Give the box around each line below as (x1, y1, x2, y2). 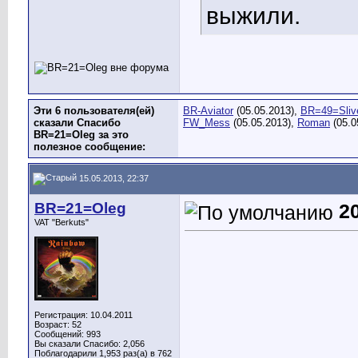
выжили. (206, 2, 300, 30)
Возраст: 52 (34, 320, 82, 329)
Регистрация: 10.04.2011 (34, 310, 133, 320)
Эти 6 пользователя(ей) (34, 105, 154, 117)
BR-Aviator (183, 105, 233, 117)
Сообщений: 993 (34, 329, 101, 339)
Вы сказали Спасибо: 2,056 (34, 339, 145, 348)
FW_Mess (183, 117, 230, 129)
